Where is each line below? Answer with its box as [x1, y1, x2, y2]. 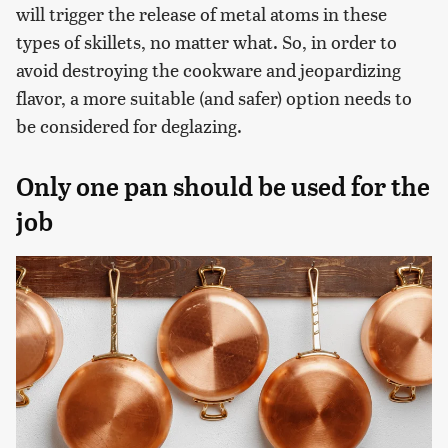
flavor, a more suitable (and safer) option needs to [16, 84, 412, 110]
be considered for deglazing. [16, 112, 242, 138]
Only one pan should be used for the [16, 171, 430, 202]
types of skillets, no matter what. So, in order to [16, 28, 397, 54]
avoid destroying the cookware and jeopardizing [16, 56, 401, 82]
